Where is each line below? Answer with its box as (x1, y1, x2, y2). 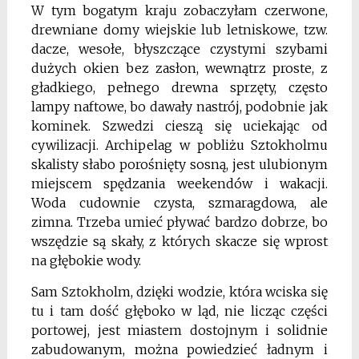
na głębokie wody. (30, 252, 141, 269)
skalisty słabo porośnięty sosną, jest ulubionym (30, 156, 329, 173)
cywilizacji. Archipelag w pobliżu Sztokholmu (30, 137, 329, 154)
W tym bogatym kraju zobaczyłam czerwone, (30, 2, 329, 19)
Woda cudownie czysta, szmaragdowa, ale (30, 195, 329, 212)
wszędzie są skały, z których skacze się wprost (30, 233, 329, 250)
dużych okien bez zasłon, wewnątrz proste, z (30, 60, 329, 77)
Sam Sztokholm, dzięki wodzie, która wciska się (30, 284, 329, 301)
